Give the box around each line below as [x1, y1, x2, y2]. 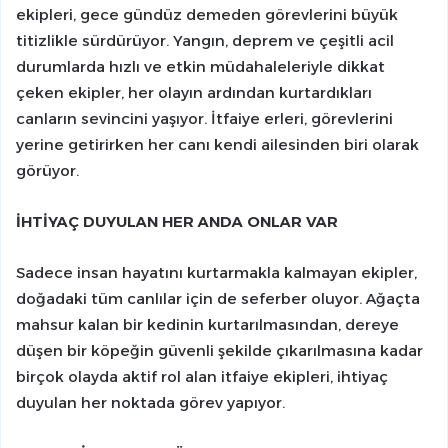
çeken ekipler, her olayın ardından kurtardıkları [16, 83, 372, 103]
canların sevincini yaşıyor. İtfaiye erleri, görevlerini [16, 109, 393, 129]
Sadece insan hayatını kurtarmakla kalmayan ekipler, [16, 263, 417, 283]
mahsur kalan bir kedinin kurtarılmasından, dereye [16, 315, 399, 335]
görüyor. [16, 161, 79, 181]
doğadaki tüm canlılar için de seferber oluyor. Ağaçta [16, 289, 420, 309]
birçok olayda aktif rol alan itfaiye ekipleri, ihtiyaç [16, 367, 388, 387]
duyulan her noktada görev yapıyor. [16, 393, 285, 413]
